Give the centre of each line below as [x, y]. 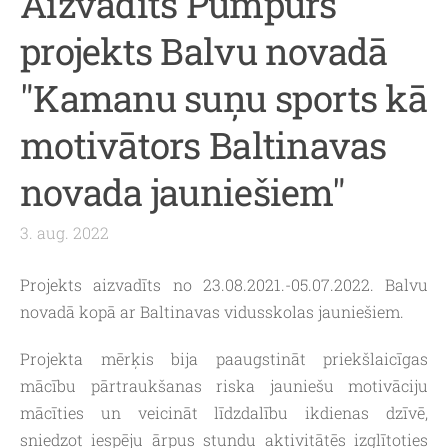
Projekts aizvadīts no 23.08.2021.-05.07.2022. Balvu [224, 285]
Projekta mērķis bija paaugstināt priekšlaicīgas [224, 359]
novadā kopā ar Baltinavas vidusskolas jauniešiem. [212, 312]
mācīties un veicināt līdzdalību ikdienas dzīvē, [224, 413]
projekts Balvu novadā [204, 50]
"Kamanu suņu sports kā [223, 97]
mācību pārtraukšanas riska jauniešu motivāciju [224, 386]
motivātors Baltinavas [203, 144]
